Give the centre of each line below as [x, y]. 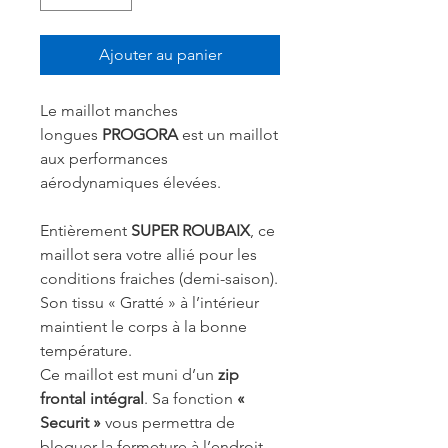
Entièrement [85, 231]
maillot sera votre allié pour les [148, 255]
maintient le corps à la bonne [143, 327]
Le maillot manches [109, 111]
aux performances [104, 159]
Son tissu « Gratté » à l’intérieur [149, 303]
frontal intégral [92, 399]
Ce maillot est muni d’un [129, 375]
